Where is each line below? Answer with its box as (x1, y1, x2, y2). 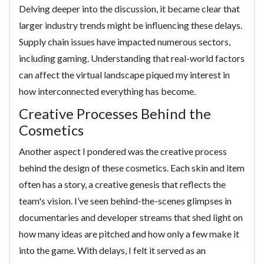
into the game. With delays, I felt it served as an (19, 245, 206, 256)
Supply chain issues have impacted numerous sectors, (19, 36, 230, 47)
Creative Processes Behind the (19, 105, 211, 122)
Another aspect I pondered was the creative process (19, 146, 227, 157)
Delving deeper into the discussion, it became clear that (19, 3, 240, 14)
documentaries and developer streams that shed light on (19, 212, 243, 223)
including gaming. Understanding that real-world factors (19, 52, 245, 64)
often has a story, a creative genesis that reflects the (19, 179, 226, 190)
